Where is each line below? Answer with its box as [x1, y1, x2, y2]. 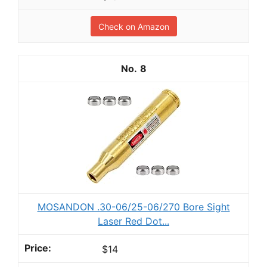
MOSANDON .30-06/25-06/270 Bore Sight [37, 201, 230, 213]
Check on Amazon [98, 21, 169, 32]
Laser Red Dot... [98, 215, 169, 228]
